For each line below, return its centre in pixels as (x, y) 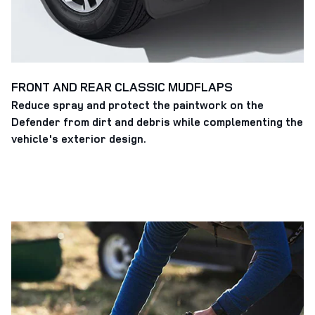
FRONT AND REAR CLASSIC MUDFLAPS (122, 87)
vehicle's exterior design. (79, 139)
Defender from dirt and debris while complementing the (157, 122)
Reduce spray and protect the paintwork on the (137, 105)
